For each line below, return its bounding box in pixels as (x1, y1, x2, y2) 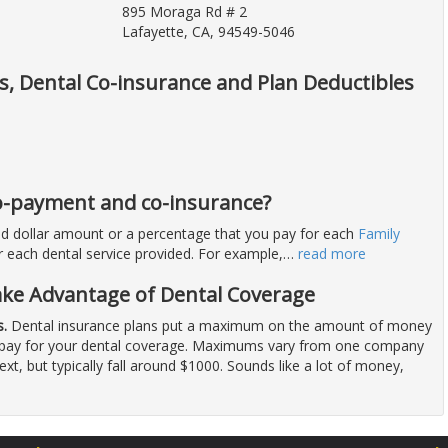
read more (298, 244, 366, 264)
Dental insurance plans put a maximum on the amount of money (7, 316, 432, 336)
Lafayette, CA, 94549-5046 (121, 22, 295, 42)
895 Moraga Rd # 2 (121, 2, 247, 22)
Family (358, 224, 400, 244)
